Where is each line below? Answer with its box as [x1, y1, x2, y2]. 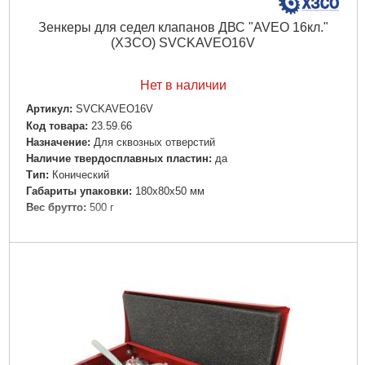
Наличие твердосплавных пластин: [25, 152, 212, 165]
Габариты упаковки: [25, 184, 132, 197]
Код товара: [25, 119, 88, 132]
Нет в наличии [139, 78, 226, 93]
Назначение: [25, 135, 90, 148]
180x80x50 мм [134, 184, 204, 197]
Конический [51, 168, 109, 181]
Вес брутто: [25, 200, 86, 213]
